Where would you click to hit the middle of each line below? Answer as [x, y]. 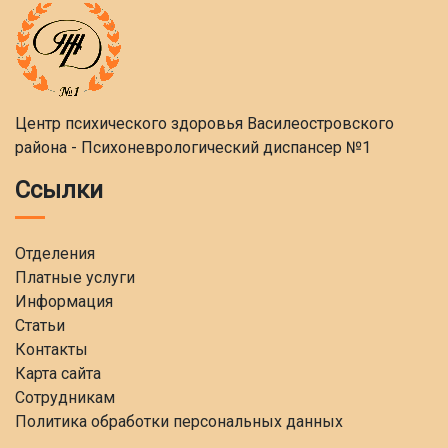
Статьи [40, 325]
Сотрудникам [65, 397]
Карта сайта [58, 373]
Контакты [51, 349]
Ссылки [59, 190]
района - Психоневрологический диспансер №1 [193, 147]
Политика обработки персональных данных [179, 421]
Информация [64, 301]
